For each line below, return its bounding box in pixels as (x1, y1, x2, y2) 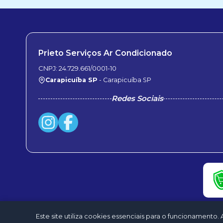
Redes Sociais (111, 94, 163, 103)
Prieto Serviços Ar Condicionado (38, 48, 172, 58)
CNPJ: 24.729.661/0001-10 (38, 64, 116, 72)
